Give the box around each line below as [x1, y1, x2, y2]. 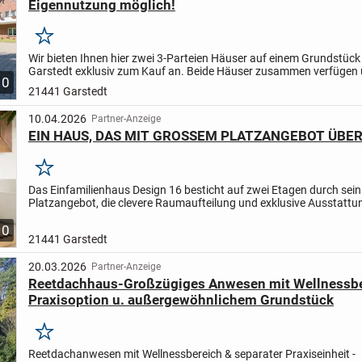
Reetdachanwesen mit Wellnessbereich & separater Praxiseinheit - [27, 347, 356, 360]
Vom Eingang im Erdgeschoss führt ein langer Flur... [27, 208, 286, 222]
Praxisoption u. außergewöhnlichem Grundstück [27, 292, 334, 309]
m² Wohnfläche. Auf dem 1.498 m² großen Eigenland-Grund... [27, 78, 334, 91]
